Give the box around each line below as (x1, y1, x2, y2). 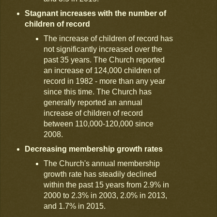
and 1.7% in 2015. (44, 202, 108, 211)
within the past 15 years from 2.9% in (44, 181, 170, 189)
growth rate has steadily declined (44, 170, 157, 179)
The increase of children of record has (44, 34, 173, 43)
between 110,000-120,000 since (44, 120, 154, 128)
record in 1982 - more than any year (44, 77, 166, 86)
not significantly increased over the (44, 45, 163, 54)
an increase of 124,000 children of (44, 66, 160, 75)
